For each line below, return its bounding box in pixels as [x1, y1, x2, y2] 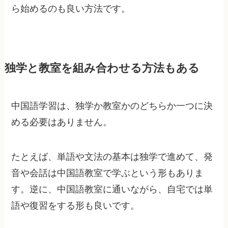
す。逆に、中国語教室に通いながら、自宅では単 [11, 184, 213, 194]
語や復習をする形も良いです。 [11, 200, 140, 211]
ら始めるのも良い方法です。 [11, 3, 131, 14]
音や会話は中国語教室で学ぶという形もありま [11, 167, 204, 178]
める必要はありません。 [11, 117, 112, 127]
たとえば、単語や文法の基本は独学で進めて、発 [11, 151, 213, 162]
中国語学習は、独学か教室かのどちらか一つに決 [11, 100, 213, 111]
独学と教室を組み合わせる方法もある [4, 62, 199, 74]
